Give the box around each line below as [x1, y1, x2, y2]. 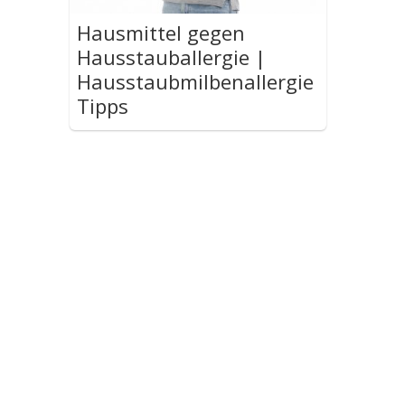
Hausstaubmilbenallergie [77, 68, 315, 96]
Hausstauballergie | [77, 43, 267, 71]
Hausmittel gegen [77, 19, 246, 47]
